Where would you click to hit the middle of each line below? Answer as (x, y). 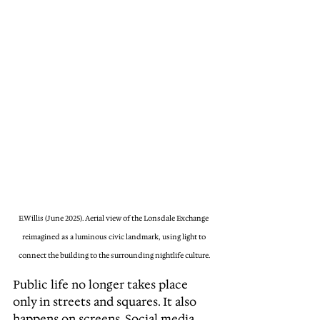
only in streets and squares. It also (106, 302)
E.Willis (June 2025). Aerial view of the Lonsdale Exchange (114, 219)
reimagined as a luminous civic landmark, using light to (114, 237)
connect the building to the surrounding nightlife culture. (114, 256)
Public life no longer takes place (102, 285)
